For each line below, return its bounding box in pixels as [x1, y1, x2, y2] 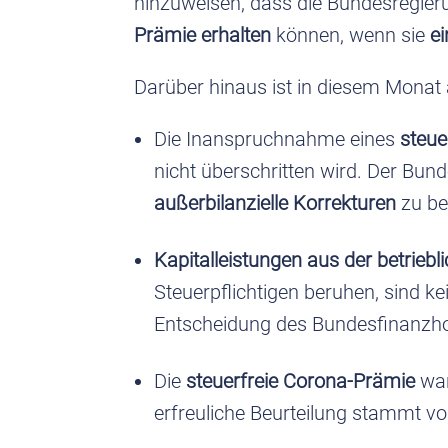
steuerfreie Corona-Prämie [186, 368, 416, 393]
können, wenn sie [271, 22, 431, 47]
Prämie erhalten [134, 22, 272, 47]
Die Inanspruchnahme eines [154, 126, 401, 151]
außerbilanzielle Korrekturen [154, 190, 397, 215]
